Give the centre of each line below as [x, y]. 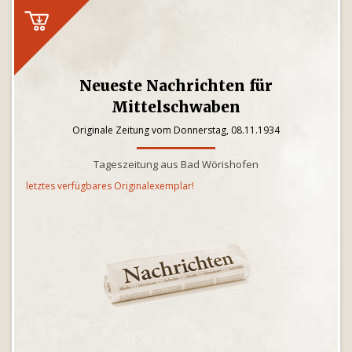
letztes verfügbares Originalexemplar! [110, 186]
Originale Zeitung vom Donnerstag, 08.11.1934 [176, 130]
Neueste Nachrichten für [176, 86]
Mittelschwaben [176, 107]
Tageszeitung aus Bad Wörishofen [176, 164]
